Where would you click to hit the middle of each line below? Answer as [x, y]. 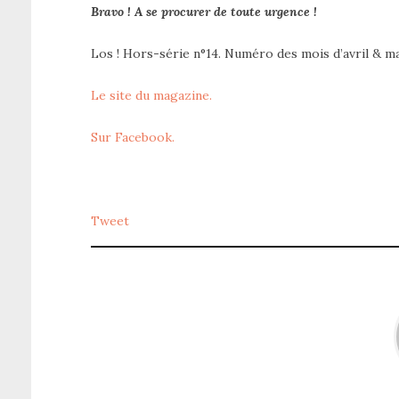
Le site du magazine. [151, 95]
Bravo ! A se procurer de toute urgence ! [204, 11]
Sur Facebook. [133, 137]
